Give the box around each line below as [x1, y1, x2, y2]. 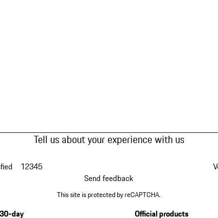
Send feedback [84, 172, 134, 184]
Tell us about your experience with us [33, 131, 184, 147]
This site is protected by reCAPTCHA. [57, 189, 161, 200]
